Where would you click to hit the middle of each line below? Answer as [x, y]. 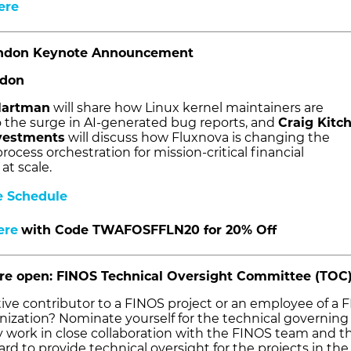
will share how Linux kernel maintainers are [187, 108]
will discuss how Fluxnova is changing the [197, 138]
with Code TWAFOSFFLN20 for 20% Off [149, 230]
